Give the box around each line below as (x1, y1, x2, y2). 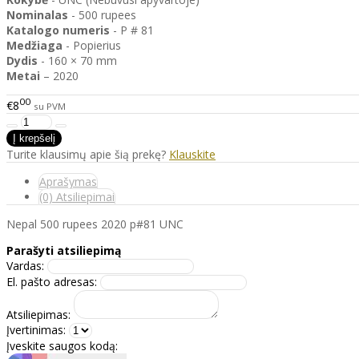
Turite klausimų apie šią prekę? (6, 146, 169, 162)
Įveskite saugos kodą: (6, 337, 118, 353)
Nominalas (6, 7, 68, 23)
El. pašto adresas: (6, 273, 97, 289)
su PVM (34, 99, 66, 112)
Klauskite (169, 146, 216, 162)
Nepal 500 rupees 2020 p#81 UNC (6, 216, 184, 232)
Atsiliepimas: (6, 306, 71, 322)
